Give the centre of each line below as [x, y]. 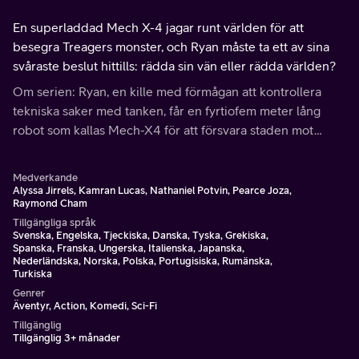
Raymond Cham [50, 203]
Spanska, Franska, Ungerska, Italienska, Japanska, [129, 248]
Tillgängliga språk [54, 222]
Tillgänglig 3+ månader [67, 338]
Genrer [29, 293]
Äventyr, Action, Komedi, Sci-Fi [85, 306]
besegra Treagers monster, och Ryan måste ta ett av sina [171, 46]
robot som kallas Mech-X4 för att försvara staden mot [163, 130]
